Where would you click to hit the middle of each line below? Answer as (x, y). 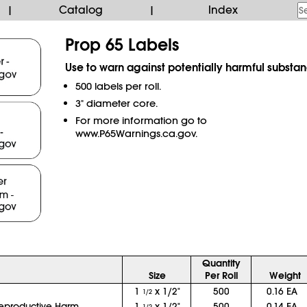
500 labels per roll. (118, 86)
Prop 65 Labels (122, 45)
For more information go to (141, 120)
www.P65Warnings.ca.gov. (136, 133)
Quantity (221, 263)
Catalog (81, 10)
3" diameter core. (116, 103)
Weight (285, 275)
